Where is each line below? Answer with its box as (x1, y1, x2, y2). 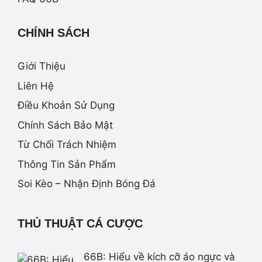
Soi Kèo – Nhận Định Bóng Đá (18, 178, 156, 190)
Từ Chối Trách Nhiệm (18, 139, 116, 151)
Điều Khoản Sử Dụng (18, 99, 115, 112)
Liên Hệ (18, 80, 54, 92)
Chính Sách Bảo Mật (18, 119, 113, 131)
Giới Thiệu (18, 60, 65, 73)
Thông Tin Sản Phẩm (18, 158, 116, 170)
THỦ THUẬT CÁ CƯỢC (18, 217, 143, 230)
